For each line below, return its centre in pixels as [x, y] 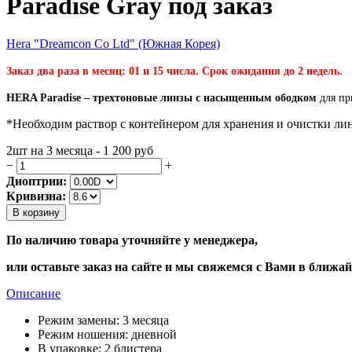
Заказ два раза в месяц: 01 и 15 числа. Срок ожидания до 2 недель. [174, 71]
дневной [154, 335]
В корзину [36, 213]
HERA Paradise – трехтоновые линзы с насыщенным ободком [163, 98]
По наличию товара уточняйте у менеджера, [132, 240]
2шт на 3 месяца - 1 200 [70, 151]
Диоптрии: [37, 181]
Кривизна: [36, 196]
